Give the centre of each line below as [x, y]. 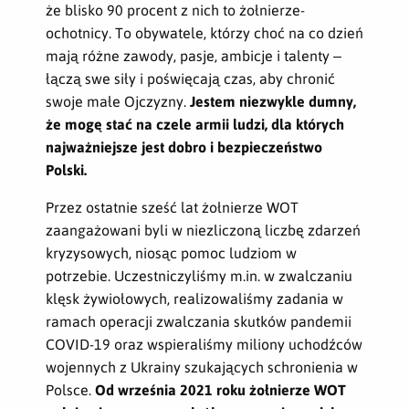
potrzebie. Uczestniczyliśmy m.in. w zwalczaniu [199, 275]
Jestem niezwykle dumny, [273, 101]
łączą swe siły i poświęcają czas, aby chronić [190, 78]
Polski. [66, 169]
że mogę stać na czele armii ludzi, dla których [195, 124]
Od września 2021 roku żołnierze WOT [220, 389]
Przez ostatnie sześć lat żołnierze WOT [172, 207]
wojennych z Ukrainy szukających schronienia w [202, 367]
